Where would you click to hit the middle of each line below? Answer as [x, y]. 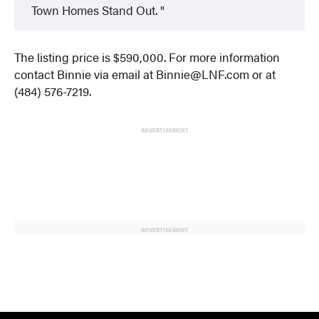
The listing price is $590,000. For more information [147, 57]
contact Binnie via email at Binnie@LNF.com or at [145, 74]
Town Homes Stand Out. [96, 10]
